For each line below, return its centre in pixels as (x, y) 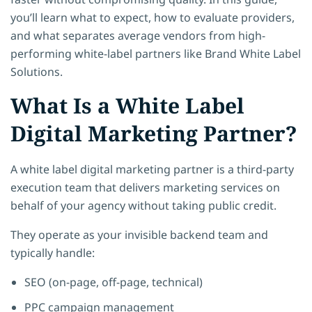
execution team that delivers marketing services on (145, 187)
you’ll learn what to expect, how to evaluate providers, (153, 17)
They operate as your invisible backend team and (139, 234)
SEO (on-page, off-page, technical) (114, 282)
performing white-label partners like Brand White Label (156, 53)
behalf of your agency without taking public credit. (143, 205)
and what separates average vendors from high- (138, 35)
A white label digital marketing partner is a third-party (152, 169)
